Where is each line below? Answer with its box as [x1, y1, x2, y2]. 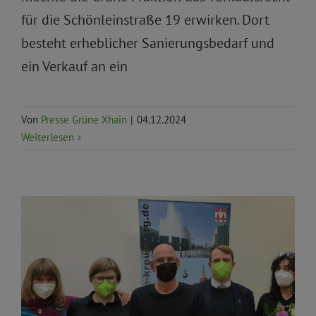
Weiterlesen [21, 130, 74, 145]
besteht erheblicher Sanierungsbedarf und [21, 34, 274, 53]
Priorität [219, 288, 255, 303]
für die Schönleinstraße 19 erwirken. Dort [21, 11, 269, 30]
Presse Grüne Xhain [41, 113, 127, 127]
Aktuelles [61, 288, 103, 303]
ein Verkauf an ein [21, 57, 128, 76]
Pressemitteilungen [129, 288, 216, 303]
